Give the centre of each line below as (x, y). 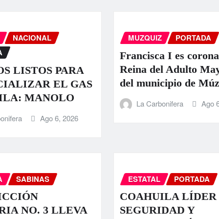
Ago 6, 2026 (59, 118)
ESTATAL (144, 179)
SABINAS (33, 179)
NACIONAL (32, 38)
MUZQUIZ (145, 38)
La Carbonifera (160, 103)
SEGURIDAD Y (157, 210)
